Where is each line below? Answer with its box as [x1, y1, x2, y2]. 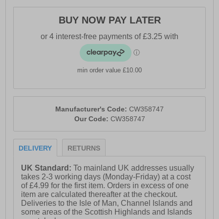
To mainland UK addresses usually [73, 164, 195, 173]
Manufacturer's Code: [55, 105, 129, 113]
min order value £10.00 [77, 66, 142, 74]
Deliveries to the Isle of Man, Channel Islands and [21, 199, 193, 208]
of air [13, 10, 31, 19]
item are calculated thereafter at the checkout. [21, 190, 178, 199]
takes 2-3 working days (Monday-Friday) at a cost [21, 173, 191, 181]
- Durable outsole [13, 42, 73, 51]
